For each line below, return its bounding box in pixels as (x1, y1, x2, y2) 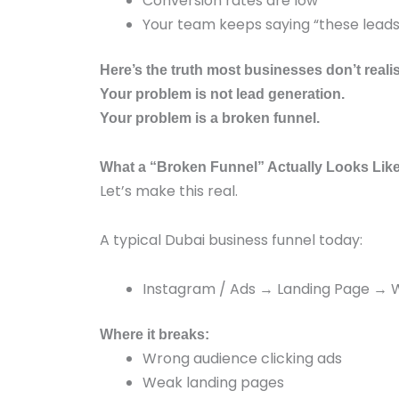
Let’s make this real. (100, 181, 238, 201)
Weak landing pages (142, 372, 284, 393)
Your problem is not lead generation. (100, 86, 345, 102)
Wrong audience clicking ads (142, 348, 342, 369)
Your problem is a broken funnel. (100, 110, 320, 126)
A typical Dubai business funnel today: (100, 230, 362, 250)
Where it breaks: (100, 327, 209, 342)
